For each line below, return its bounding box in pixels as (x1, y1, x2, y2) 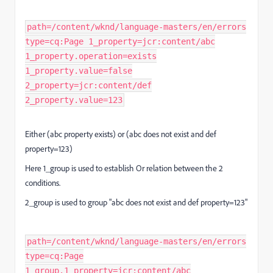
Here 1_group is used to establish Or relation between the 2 (25, 163, 223, 174)
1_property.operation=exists (25, 51, 157, 61)
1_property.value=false (25, 66, 132, 76)
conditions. (25, 177, 60, 188)
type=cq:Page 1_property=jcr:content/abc (25, 37, 215, 46)
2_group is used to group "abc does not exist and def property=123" (25, 197, 247, 208)
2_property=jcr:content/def (25, 80, 152, 90)
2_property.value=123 (25, 95, 122, 105)
